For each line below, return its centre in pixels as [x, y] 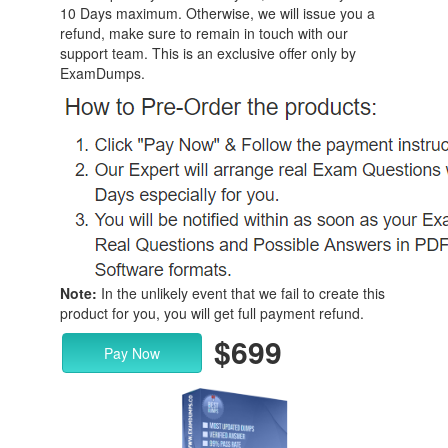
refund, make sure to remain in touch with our [204, 33]
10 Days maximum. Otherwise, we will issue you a [217, 13]
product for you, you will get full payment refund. [212, 313]
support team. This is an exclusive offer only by [208, 53]
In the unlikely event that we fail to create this [241, 293]
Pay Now [132, 353]
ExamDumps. [102, 73]
